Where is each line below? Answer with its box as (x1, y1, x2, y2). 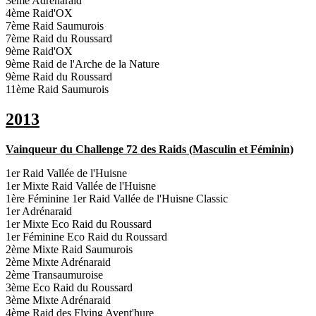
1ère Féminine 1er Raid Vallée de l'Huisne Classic (6, 193, 228, 205)
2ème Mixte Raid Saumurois (6, 243, 133, 256)
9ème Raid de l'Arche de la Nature (6, 58, 159, 71)
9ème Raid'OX (6, 45, 73, 58)
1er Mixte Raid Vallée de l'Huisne (6, 180, 156, 193)
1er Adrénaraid (6, 205, 72, 218)
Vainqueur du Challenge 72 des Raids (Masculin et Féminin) (6, 143, 293, 156)
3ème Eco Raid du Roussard (6, 281, 133, 294)
